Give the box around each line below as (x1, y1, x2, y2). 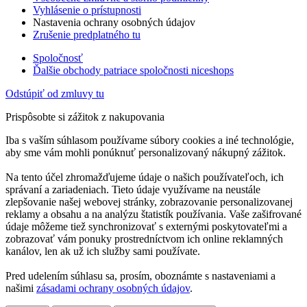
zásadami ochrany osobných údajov (36, 282, 190, 294)
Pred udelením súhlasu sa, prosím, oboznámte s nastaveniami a (5, 269, 275, 282)
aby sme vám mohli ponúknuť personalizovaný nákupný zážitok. (5, 146, 286, 158)
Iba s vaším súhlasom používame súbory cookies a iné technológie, (5, 134, 294, 146)
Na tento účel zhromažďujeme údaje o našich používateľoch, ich (5, 171, 284, 183)
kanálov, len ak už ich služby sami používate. (5, 245, 200, 257)
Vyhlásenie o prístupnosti (33, 3, 141, 16)
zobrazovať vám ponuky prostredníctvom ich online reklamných (5, 232, 283, 245)
